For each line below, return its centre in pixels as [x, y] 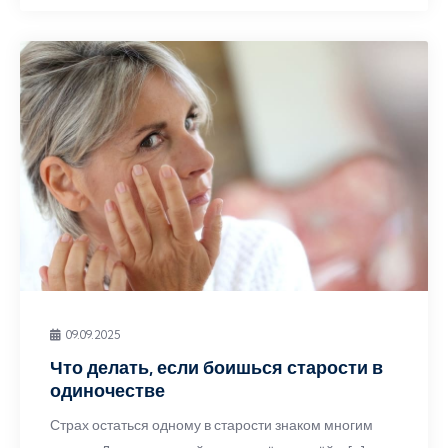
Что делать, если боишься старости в [216, 367]
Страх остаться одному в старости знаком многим [211, 425]
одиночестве [107, 390]
